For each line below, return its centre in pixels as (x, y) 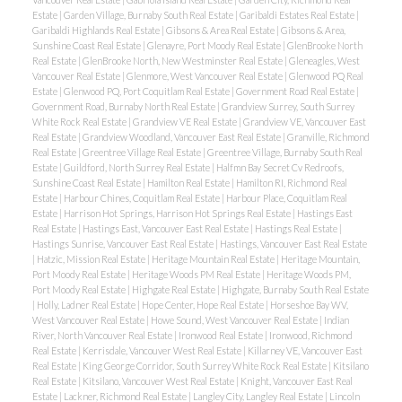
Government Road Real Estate (296, 92)
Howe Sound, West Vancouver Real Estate (235, 320)
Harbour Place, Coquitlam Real (286, 198)
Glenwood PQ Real (326, 76)
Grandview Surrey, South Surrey (288, 107)
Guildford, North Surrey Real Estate (137, 168)
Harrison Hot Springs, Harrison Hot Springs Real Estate (178, 214)
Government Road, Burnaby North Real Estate (124, 107)
